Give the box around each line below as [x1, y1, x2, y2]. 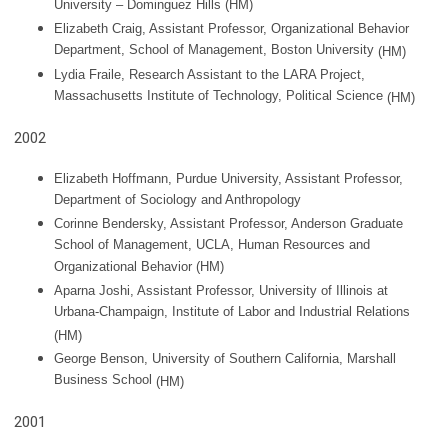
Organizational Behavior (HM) [54, 259, 224, 277]
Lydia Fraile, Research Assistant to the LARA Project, [54, 67, 365, 82]
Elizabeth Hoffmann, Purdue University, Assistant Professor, [54, 171, 403, 186]
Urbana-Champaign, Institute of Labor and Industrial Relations [54, 304, 410, 322]
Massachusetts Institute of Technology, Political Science [54, 88, 383, 106]
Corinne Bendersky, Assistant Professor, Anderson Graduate [54, 216, 403, 231]
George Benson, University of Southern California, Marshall [54, 351, 396, 366]
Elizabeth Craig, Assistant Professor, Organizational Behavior [54, 21, 409, 36]
